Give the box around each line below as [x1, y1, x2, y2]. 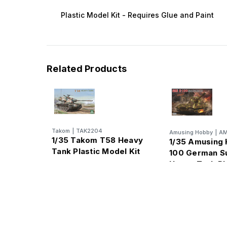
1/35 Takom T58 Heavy [52, 135, 143, 145]
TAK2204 [76, 127, 102, 135]
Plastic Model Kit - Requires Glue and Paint [61, 11, 214, 20]
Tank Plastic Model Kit [52, 146, 140, 157]
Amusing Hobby [169, 129, 213, 136]
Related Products [47, 63, 127, 74]
